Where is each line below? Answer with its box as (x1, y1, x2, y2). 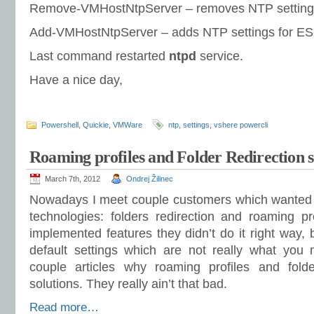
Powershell (41, 121, 78, 129)
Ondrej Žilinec (126, 175, 173, 183)
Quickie (83, 121, 109, 129)
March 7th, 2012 (45, 175, 100, 183)
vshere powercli (214, 121, 268, 129)
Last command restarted (29, 49, 169, 63)
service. (196, 49, 243, 63)
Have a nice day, (29, 73, 123, 87)
